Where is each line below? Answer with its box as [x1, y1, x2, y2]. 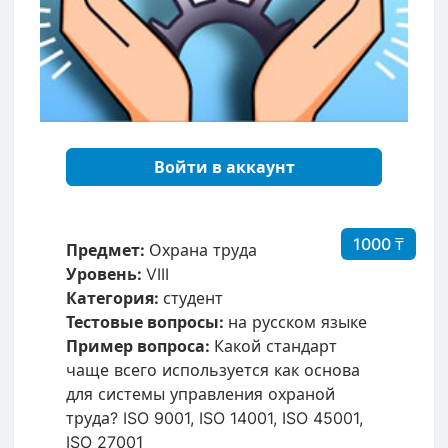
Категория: [66, 287, 163, 308]
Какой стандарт [214, 335, 337, 356]
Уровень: [66, 263, 146, 284]
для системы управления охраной [66, 383, 335, 404]
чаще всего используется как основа [66, 359, 360, 380]
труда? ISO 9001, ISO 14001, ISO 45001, [66, 407, 363, 428]
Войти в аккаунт [153, 156, 295, 177]
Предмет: [66, 239, 149, 260]
